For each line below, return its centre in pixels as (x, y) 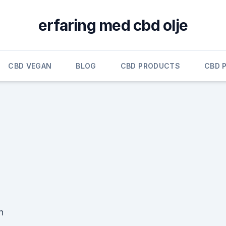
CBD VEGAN (30, 66)
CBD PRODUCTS (150, 66)
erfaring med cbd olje (113, 25)
